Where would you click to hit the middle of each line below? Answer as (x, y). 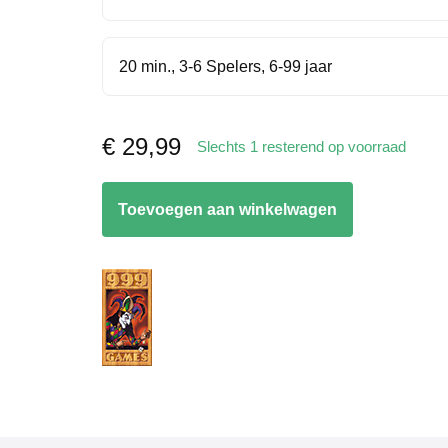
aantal (123, 244)
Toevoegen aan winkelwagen (227, 210)
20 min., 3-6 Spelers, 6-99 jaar (225, 67)
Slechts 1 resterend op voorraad (301, 146)
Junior (123, 219)
